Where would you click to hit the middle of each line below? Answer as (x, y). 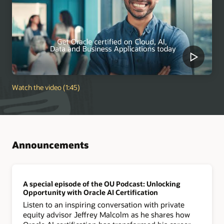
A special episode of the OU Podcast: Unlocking (102, 184)
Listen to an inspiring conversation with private (104, 205)
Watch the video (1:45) (46, 87)
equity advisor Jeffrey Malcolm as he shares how (107, 215)
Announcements (50, 144)
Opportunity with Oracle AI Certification (91, 192)
